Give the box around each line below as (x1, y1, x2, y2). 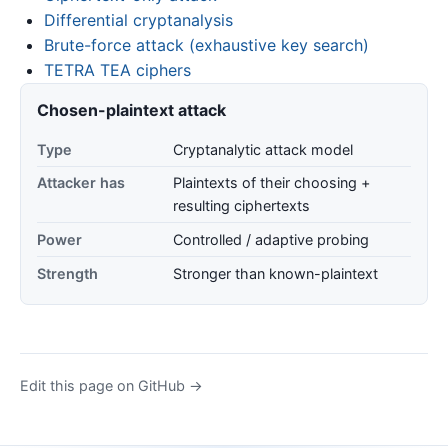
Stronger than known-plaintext (173, 264, 378, 282)
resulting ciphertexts (173, 197, 310, 215)
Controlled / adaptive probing (173, 231, 369, 249)
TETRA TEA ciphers (44, 60, 191, 81)
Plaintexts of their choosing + (173, 174, 370, 192)
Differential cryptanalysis (44, 10, 233, 31)
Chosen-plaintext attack (37, 100, 226, 121)
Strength (37, 264, 98, 282)
